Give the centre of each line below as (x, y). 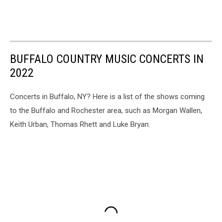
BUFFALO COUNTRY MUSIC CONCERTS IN (107, 59)
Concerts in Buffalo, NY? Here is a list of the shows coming (107, 97)
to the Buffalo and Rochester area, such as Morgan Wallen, (106, 111)
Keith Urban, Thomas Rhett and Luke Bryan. (80, 125)
